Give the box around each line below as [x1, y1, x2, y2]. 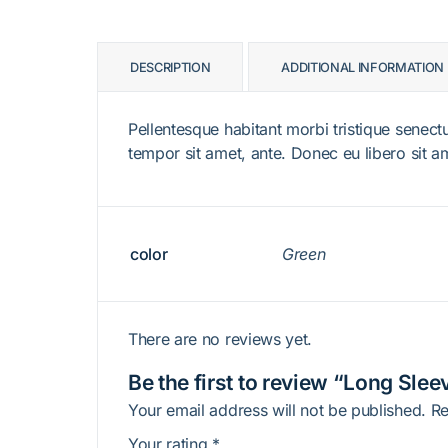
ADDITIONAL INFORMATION [281, 59, 445, 75]
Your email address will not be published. [128, 400, 426, 421]
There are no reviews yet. [128, 329, 312, 350]
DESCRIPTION [130, 59, 211, 75]
